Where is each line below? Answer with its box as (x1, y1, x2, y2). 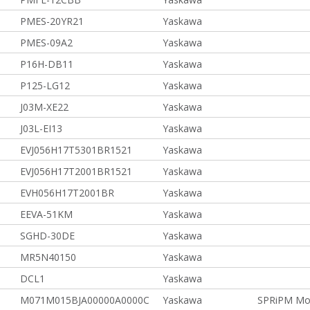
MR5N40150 (19, 250, 76, 264)
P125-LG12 (19, 79, 70, 92)
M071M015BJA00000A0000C (19, 293, 149, 307)
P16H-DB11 (19, 57, 73, 71)
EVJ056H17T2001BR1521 (19, 165, 132, 178)
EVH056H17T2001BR (19, 186, 114, 199)
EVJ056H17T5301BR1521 (19, 143, 132, 156)
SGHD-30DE (19, 229, 75, 242)
